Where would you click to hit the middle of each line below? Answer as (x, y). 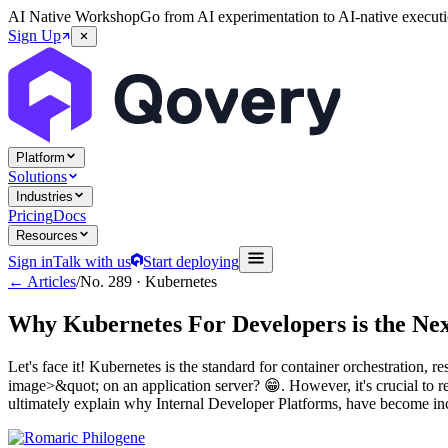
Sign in (30, 261)
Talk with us (92, 261)
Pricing (30, 215)
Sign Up (34, 35)
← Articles (42, 281)
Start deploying (191, 261)
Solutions (37, 176)
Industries (44, 196)
